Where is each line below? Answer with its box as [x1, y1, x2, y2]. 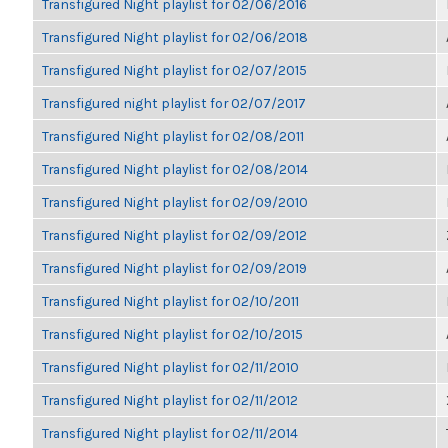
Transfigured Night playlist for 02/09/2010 [42, 194, 308, 210]
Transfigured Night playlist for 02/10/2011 [42, 293, 299, 309]
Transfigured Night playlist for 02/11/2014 [42, 425, 298, 441]
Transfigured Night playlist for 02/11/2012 [42, 392, 298, 408]
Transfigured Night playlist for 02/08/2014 [42, 161, 308, 177]
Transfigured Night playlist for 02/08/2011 [42, 128, 304, 144]
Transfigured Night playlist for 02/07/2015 [42, 62, 307, 78]
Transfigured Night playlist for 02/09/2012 [42, 227, 307, 243]
